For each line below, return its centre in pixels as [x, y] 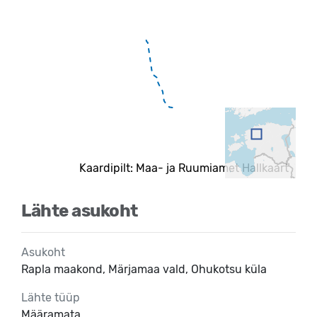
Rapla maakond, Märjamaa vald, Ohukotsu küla [144, 269]
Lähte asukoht [80, 211]
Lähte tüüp [51, 297]
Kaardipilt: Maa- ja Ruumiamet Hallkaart [184, 168]
